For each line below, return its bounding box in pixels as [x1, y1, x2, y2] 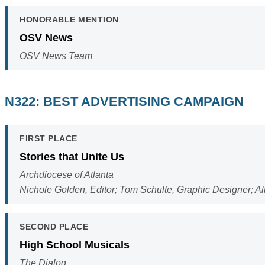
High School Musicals [20, 238, 130, 251]
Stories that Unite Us [20, 150, 124, 163]
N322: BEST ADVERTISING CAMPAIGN [5, 94, 244, 109]
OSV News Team [20, 51, 92, 62]
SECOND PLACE [20, 222, 88, 232]
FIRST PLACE [20, 134, 77, 144]
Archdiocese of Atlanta [20, 170, 114, 180]
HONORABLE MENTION [20, 15, 119, 25]
